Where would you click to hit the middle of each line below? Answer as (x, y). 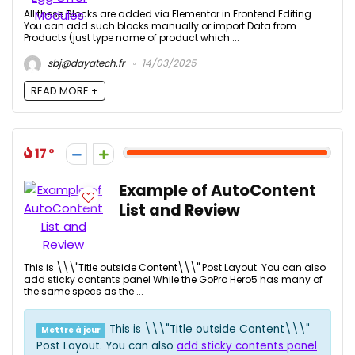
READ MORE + (65, 91)
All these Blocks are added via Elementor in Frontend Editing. (169, 14)
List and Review (179, 211)
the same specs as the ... (84, 292)
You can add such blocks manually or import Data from (160, 26)
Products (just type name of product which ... (132, 38)
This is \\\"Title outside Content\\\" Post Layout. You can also (175, 268)
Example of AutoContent (218, 191)
